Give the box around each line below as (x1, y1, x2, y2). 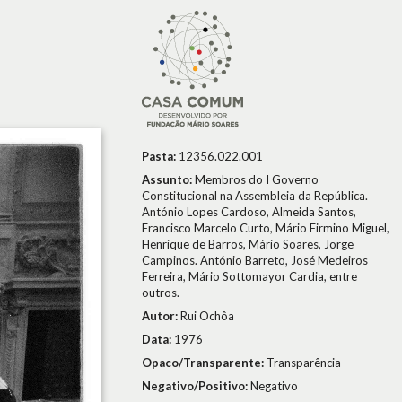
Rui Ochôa (180, 309, 234, 323)
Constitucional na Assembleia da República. (142, 188, 368, 203)
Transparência (267, 355, 341, 370)
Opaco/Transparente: (142, 355, 267, 370)
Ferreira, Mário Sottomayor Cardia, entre (142, 269, 357, 284)
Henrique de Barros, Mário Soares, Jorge (142, 237, 354, 251)
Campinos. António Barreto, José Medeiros (142, 253, 368, 267)
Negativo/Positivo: (142, 379, 250, 393)
